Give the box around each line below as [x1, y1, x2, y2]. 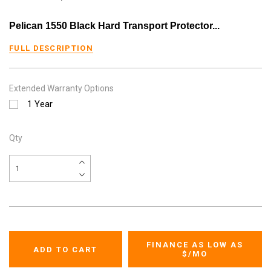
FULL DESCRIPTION [9, 44, 93, 53]
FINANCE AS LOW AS [146, 240, 244, 250]
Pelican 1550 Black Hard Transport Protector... [9, 21, 220, 31]
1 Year [27, 99, 53, 110]
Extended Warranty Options [9, 83, 114, 94]
